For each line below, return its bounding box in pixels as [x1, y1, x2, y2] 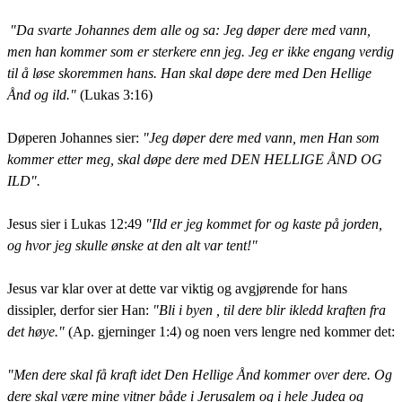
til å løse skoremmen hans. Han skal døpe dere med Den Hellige [7, 65, 371, 81]
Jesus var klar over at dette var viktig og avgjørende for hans [7, 280, 347, 296]
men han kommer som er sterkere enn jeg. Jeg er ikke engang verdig [7, 43, 394, 59]
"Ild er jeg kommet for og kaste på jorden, [145, 215, 382, 232]
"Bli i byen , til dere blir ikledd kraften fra [153, 301, 386, 318]
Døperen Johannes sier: [7, 129, 143, 145]
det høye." [7, 323, 65, 339]
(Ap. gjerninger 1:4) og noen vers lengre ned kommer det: [65, 323, 395, 339]
